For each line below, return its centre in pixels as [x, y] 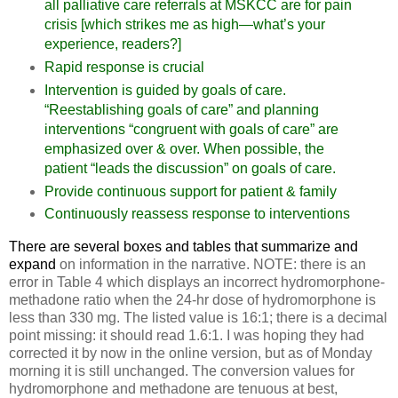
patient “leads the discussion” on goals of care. [190, 168]
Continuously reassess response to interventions [197, 214]
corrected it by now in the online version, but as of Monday [191, 354]
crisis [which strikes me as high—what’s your [184, 24]
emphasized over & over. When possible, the [184, 148]
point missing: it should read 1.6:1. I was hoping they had [187, 336]
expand [32, 265]
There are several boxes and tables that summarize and [183, 247]
